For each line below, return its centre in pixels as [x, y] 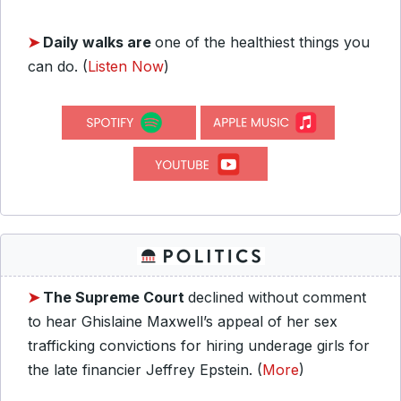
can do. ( [58, 66]
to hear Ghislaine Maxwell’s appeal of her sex [183, 321]
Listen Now [126, 66]
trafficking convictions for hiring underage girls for [199, 346]
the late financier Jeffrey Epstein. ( [145, 370]
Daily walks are [99, 42]
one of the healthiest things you [262, 42]
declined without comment [277, 297]
